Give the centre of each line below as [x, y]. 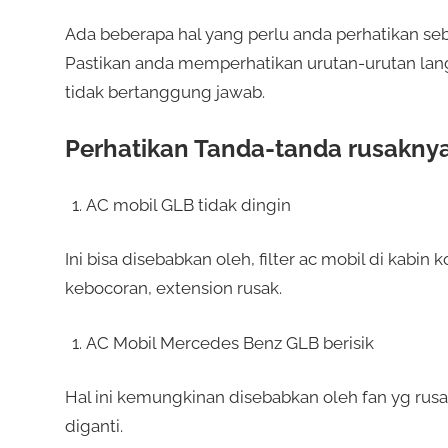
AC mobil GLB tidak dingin [188, 204]
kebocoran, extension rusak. [173, 288]
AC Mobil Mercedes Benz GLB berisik [229, 342]
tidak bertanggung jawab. [164, 91]
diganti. [93, 426]
